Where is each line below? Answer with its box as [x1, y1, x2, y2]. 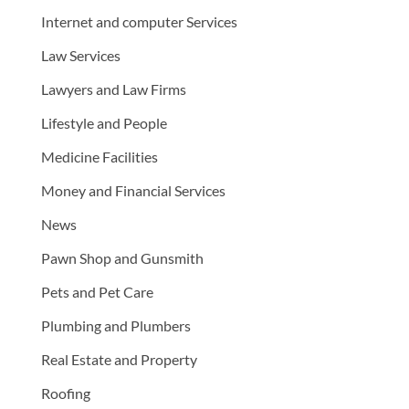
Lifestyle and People [40, 114, 167, 132]
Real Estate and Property [40, 351, 197, 369]
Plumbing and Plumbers [40, 317, 191, 335]
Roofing [40, 384, 90, 403]
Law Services [40, 47, 121, 65]
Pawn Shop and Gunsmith [40, 249, 204, 267]
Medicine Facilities [40, 148, 158, 166]
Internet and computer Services [40, 13, 237, 31]
